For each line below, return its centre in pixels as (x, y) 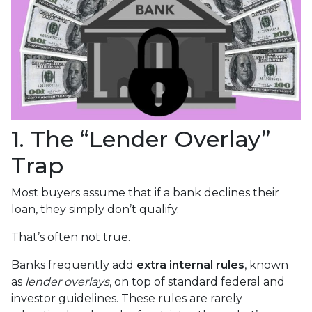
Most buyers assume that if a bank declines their (145, 193)
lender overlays (67, 282)
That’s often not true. (71, 237)
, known (266, 265)
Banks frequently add (74, 265)
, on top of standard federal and (197, 282)
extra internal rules (190, 265)
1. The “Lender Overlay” (141, 139)
